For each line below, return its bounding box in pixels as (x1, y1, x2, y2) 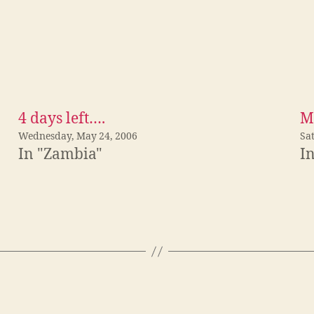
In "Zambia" (18, 145, 102, 165)
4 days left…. (18, 109, 105, 129)
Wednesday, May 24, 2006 (18, 130, 137, 143)
